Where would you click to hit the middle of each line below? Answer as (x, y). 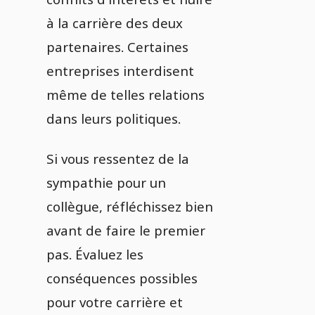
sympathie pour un (106, 182)
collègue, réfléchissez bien (130, 206)
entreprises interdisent (120, 71)
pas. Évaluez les (95, 254)
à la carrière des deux (115, 23)
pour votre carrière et (115, 302)
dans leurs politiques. (114, 118)
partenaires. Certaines (117, 47)
